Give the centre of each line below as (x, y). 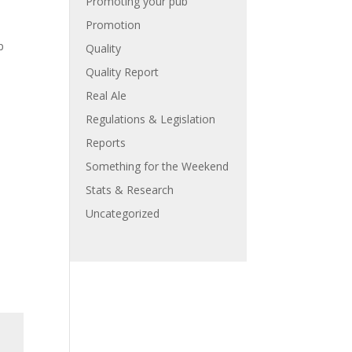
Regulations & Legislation (151, 119)
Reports (106, 143)
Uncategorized (123, 213)
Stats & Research (130, 190)
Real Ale (106, 95)
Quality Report (123, 72)
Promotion (114, 25)
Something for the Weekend (158, 166)
